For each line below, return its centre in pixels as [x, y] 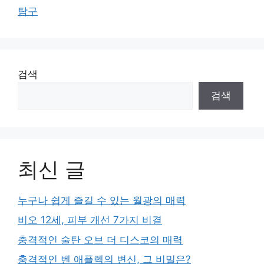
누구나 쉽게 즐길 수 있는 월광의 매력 [102, 200]
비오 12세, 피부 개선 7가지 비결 [90, 220]
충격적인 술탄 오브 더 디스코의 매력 [100, 240]
